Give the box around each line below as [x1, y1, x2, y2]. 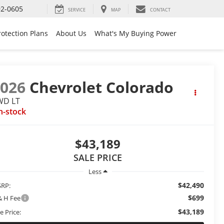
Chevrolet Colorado [29, 77, 174, 98]
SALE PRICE [73, 151, 122, 164]
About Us [56, 28, 86, 38]
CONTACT [150, 6, 170, 13]
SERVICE [68, 6, 85, 13]
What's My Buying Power [94, 28, 176, 38]
